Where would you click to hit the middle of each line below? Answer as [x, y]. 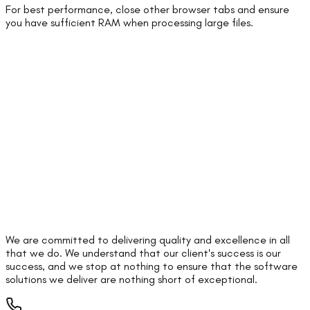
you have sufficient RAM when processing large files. [129, 22]
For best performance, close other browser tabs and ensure [147, 9]
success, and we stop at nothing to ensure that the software [152, 266]
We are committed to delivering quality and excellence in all [148, 239]
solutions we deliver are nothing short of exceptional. [131, 279]
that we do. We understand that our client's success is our [143, 253]
